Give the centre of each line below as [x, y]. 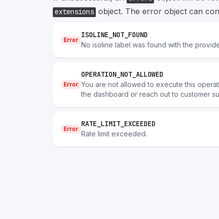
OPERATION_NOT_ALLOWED [122, 74]
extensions [74, 12]
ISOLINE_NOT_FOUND [114, 35]
